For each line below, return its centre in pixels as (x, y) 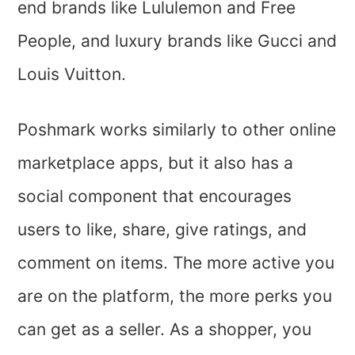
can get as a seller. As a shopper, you (165, 330)
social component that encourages (155, 197)
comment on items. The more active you (176, 263)
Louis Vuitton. (74, 74)
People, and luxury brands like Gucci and (177, 41)
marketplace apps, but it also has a (156, 163)
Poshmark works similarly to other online (177, 130)
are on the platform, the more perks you (175, 296)
